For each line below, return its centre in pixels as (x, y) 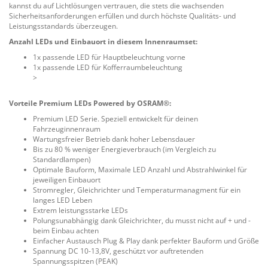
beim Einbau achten (66, 231)
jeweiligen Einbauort (67, 180)
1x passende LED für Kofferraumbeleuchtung (108, 67)
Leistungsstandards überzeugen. (63, 26)
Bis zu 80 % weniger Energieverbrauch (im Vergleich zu (124, 149)
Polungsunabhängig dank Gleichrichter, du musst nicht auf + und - (142, 220)
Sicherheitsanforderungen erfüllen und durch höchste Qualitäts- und (122, 16)
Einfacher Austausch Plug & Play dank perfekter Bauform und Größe (146, 241)
